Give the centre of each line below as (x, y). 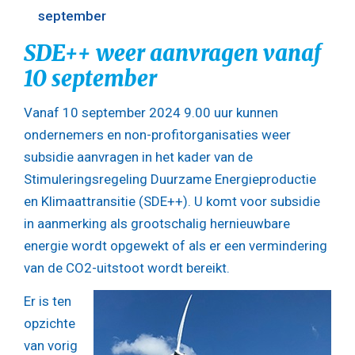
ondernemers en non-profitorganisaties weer (157, 135)
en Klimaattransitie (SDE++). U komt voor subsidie (172, 202)
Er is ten (48, 301)
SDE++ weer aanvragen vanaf (172, 53)
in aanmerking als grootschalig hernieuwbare (157, 224)
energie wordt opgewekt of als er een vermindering (176, 246)
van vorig (51, 345)
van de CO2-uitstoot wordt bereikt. (127, 268)
